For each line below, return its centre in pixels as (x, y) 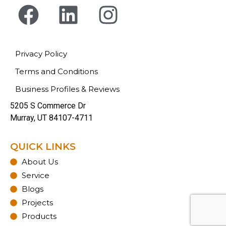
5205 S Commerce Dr (48, 106)
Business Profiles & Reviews (67, 89)
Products (39, 216)
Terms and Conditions (56, 72)
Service (35, 175)
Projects (37, 202)
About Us (40, 161)
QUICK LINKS (43, 146)
